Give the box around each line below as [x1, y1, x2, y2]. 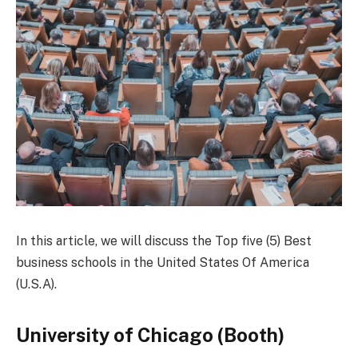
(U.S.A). [16, 276, 57, 292]
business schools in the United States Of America [16, 255, 309, 271]
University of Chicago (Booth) [16, 323, 284, 346]
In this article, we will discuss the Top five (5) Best [16, 233, 312, 249]
